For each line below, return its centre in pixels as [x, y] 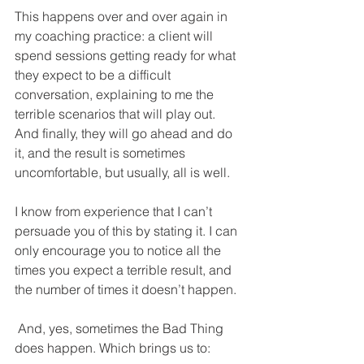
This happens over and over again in [123, 16]
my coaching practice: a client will [115, 35]
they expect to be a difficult [94, 74]
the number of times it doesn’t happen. [126, 289]
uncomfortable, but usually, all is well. [124, 172]
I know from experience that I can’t [115, 211]
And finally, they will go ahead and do [125, 133]
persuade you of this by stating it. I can [128, 230]
